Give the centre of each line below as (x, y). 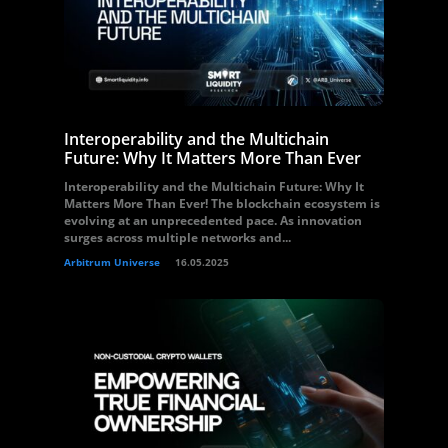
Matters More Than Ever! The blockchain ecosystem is (222, 203)
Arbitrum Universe (112, 262)
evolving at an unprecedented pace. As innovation (213, 220)
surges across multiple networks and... (177, 237)
